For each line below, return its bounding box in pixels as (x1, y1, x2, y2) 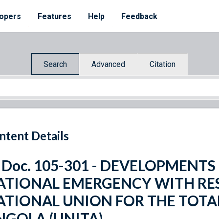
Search (44, 59, 67, 69)
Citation (150, 59, 175, 69)
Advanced (91, 59, 125, 69)
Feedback (121, 12, 157, 21)
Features (38, 12, 71, 21)
